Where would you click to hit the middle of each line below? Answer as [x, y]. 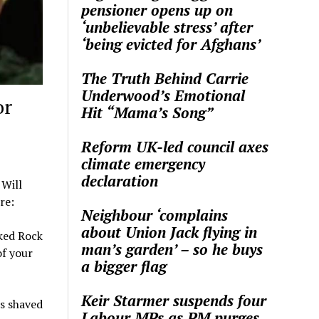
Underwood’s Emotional [163, 95]
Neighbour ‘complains [155, 215]
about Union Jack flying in [169, 232]
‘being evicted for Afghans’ [171, 44]
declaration [120, 181]
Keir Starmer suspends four [174, 300]
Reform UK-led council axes [175, 146]
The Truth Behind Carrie [165, 78]
